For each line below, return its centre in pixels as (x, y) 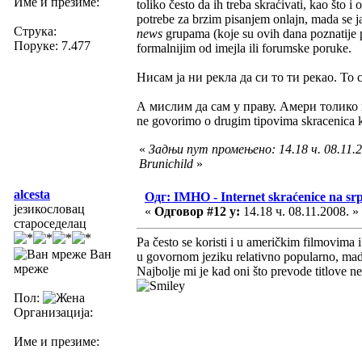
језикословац (49, 208)
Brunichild (166, 163)
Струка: (35, 31)
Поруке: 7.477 (52, 45)
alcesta (32, 194)
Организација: (53, 312)
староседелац (50, 223)
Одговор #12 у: (197, 211)
